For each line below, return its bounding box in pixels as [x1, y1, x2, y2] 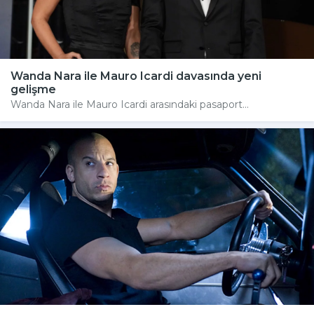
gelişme [11, 82, 56, 96]
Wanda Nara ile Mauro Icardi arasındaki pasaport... [11, 97, 249, 111]
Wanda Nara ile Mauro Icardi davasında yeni [11, 69, 261, 83]
